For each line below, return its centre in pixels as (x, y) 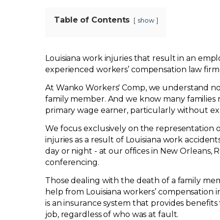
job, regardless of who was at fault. (112, 214)
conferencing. (72, 162)
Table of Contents (92, 20)
